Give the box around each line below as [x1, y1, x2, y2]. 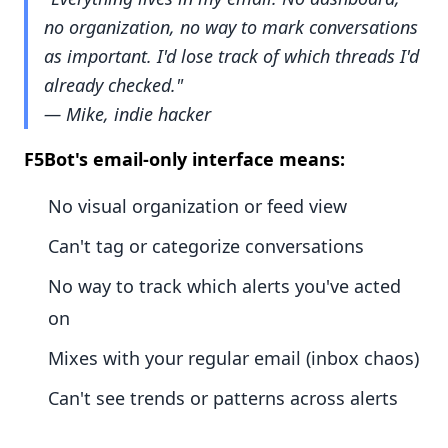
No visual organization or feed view [48, 194, 347, 219]
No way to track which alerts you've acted [48, 274, 401, 299]
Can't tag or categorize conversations [48, 234, 364, 259]
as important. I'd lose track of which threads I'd [44, 44, 419, 69]
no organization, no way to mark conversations [44, 15, 418, 40]
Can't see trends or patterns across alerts [48, 386, 398, 411]
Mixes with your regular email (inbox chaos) [48, 346, 419, 371]
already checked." [44, 73, 183, 98]
